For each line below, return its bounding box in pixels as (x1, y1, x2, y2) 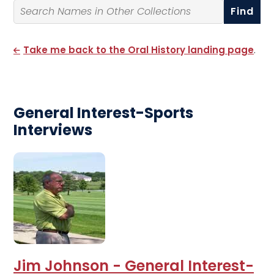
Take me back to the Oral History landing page (23, 43, 254, 56)
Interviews (13, 120, 92, 140)
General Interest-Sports (13, 103, 193, 123)
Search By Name (13, 21, 92, 35)
